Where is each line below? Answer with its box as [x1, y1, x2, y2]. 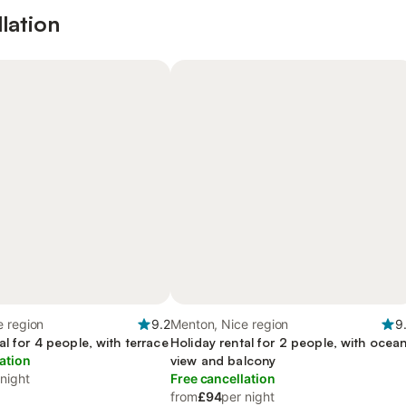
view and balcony [170, 353, 276, 368]
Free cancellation [170, 371, 275, 386]
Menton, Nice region [170, 316, 289, 332]
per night [221, 389, 275, 404]
